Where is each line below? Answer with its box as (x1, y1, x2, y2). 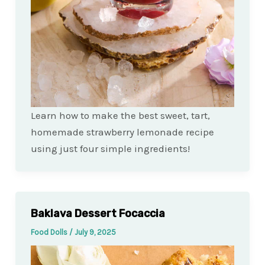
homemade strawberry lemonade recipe (30, 125, 214, 138)
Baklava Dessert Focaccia (30, 206, 165, 220)
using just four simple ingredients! (30, 142, 190, 154)
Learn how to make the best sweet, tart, (30, 109, 210, 121)
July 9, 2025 (74, 227, 116, 237)
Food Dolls (30, 227, 69, 237)
